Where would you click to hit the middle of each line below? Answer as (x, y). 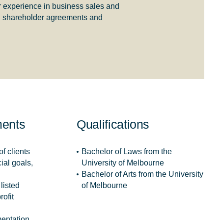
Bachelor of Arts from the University (142, 174)
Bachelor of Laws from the (127, 151)
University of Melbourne (123, 163)
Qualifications (113, 124)
